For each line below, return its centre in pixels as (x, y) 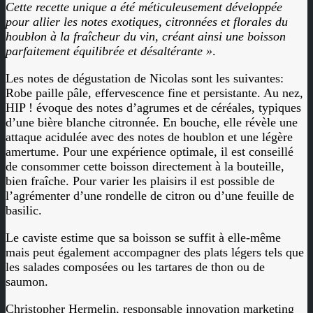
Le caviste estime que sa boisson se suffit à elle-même (143, 238)
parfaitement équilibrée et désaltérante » (109, 51)
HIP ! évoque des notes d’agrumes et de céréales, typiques (153, 108)
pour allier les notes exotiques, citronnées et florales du (147, 22)
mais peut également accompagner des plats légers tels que (155, 252)
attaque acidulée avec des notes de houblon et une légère (149, 137)
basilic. (24, 210)
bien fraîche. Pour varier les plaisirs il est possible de (140, 181)
